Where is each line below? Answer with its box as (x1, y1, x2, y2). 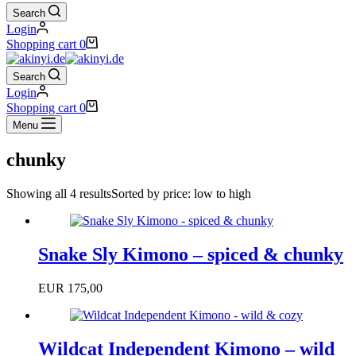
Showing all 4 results (6, 186, 111, 200)
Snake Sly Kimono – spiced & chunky (38, 243, 343, 265)
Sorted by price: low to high (111, 186, 251, 200)
